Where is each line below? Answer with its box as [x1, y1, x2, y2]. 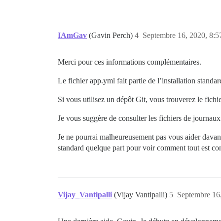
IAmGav [58, 31, 87, 39]
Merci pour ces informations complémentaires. [58, 58, 201, 66]
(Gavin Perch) [89, 31, 135, 39]
